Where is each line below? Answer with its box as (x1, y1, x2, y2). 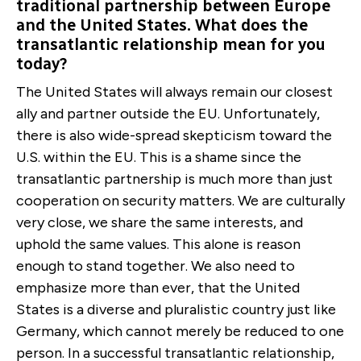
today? (16, 53, 68, 73)
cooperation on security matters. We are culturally (16, 191, 345, 210)
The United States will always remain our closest (16, 82, 333, 101)
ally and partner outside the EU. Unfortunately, (16, 104, 320, 122)
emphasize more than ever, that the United (16, 278, 300, 297)
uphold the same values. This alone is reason (16, 234, 301, 253)
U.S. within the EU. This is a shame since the (16, 147, 301, 166)
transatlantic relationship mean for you (16, 34, 326, 54)
